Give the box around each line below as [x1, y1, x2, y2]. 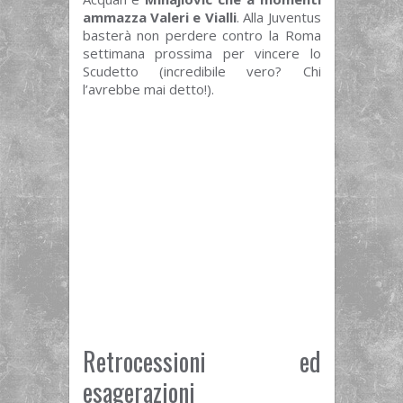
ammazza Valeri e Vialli [82, 8, 237, 27]
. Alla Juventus [236, 8, 321, 27]
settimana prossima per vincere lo [82, 44, 321, 63]
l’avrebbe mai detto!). [82, 80, 214, 99]
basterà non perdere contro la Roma [82, 26, 321, 45]
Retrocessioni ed [82, 343, 321, 381]
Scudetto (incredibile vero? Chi [82, 62, 321, 81]
